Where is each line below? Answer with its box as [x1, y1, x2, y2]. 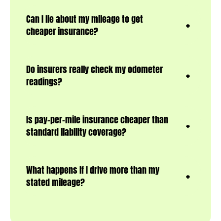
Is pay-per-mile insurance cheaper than [26, 113, 168, 127]
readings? [26, 75, 62, 89]
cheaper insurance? [26, 25, 98, 38]
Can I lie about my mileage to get [26, 12, 143, 26]
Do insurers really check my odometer [26, 63, 163, 76]
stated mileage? [26, 176, 85, 189]
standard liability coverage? [26, 125, 126, 139]
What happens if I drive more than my [26, 163, 159, 177]
